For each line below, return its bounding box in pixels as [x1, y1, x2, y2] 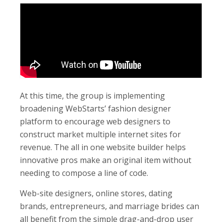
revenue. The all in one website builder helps [20, 141, 186, 153]
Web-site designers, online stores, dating [20, 187, 172, 199]
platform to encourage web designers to [20, 115, 170, 127]
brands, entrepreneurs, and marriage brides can [20, 200, 199, 212]
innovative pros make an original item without [20, 154, 191, 166]
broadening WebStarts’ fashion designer [20, 103, 171, 114]
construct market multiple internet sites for [20, 128, 181, 140]
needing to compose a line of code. [20, 167, 148, 178]
